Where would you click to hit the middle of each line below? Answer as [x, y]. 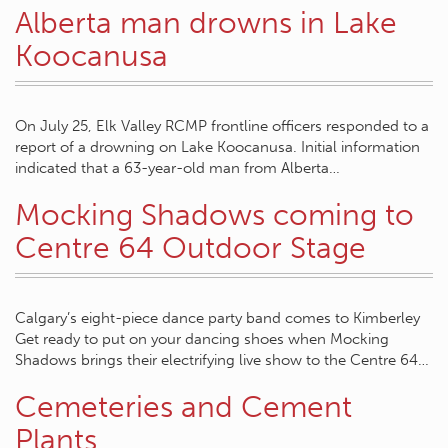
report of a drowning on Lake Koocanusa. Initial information [217, 147]
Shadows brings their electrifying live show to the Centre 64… [222, 360]
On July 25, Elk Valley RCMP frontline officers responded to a [222, 126]
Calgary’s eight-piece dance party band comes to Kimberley [217, 318]
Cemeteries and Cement [183, 407]
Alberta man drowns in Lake [206, 23]
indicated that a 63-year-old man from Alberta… [177, 168]
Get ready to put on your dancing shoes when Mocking [202, 339]
